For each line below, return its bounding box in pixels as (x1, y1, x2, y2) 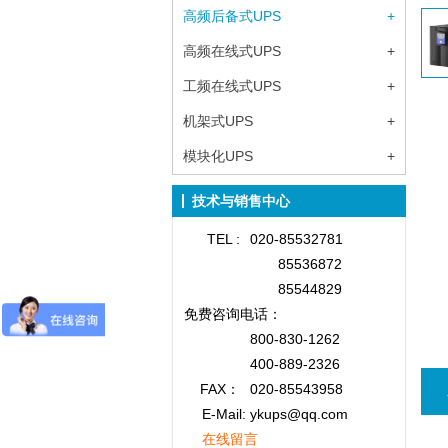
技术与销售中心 (192, 193, 290, 209)
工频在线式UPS (183, 78, 281, 94)
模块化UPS (183, 148, 253, 164)
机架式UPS (183, 113, 253, 129)
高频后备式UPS (183, 8, 281, 24)
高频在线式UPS (183, 43, 281, 59)
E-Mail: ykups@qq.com (202, 406, 348, 422)
